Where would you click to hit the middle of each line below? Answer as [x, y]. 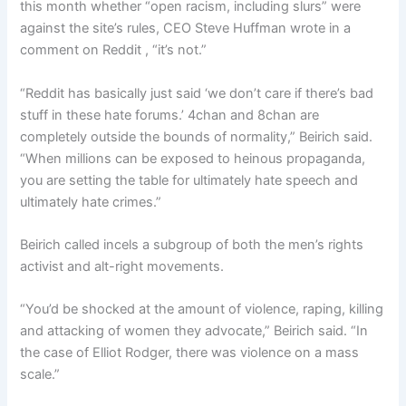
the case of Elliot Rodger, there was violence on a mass [190, 353]
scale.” [40, 375]
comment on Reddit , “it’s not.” [114, 50]
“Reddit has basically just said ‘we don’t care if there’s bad [197, 93]
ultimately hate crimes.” [91, 202]
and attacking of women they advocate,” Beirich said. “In [194, 331]
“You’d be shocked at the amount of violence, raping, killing [202, 309]
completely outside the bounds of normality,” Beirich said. [197, 136]
